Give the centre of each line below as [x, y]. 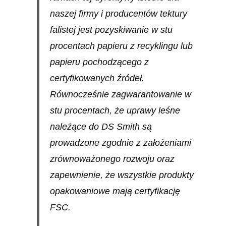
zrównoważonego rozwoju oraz [112, 159]
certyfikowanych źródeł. [97, 78]
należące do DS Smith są [101, 127]
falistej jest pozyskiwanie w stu [111, 30]
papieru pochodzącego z [99, 62]
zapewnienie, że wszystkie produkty [122, 175]
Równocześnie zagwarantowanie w [120, 95]
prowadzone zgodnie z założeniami [120, 143]
